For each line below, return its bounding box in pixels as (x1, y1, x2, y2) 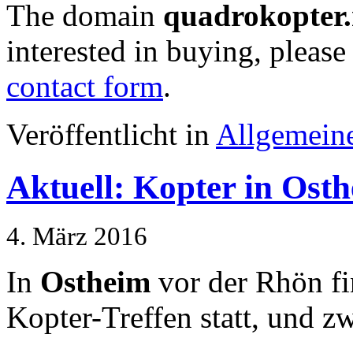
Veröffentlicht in (6, 117, 216, 151)
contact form (6, 69, 163, 103)
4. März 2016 (6, 221, 147, 251)
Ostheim (40, 264, 150, 299)
